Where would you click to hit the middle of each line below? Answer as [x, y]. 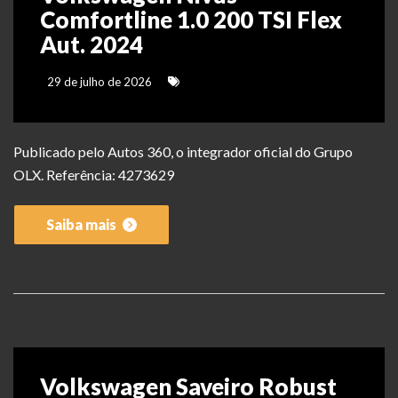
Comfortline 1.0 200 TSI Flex [191, 20]
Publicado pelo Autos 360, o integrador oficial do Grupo [183, 152]
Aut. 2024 [92, 45]
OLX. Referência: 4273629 [94, 175]
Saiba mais [83, 225]
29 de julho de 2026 [98, 82]
